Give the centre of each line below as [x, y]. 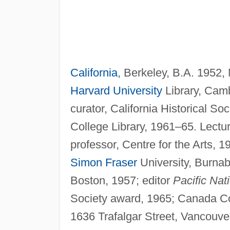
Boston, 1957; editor [121, 180]
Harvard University [116, 90]
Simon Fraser [103, 162]
